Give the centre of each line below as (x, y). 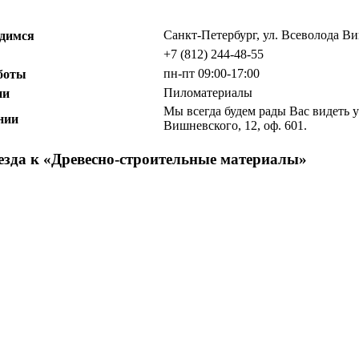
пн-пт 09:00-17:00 (212, 73)
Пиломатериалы (208, 92)
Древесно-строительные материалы (175, 159)
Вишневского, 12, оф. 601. (235, 125)
